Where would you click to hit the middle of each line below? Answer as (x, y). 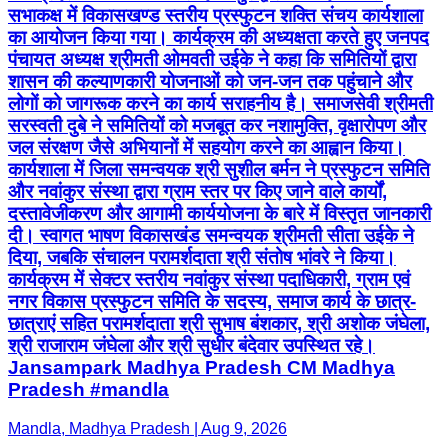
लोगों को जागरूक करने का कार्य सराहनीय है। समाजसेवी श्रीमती (220, 104)
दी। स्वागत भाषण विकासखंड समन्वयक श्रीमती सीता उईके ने (211, 236)
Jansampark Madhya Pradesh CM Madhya (201, 368)
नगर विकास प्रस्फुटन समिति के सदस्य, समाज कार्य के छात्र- (212, 302)
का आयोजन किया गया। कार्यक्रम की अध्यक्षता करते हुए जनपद (218, 38)
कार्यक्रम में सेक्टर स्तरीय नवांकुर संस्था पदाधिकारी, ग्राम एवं (209, 280)
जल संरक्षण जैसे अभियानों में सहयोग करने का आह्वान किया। (206, 148)
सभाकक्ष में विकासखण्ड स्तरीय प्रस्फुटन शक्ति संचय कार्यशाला (215, 16)
